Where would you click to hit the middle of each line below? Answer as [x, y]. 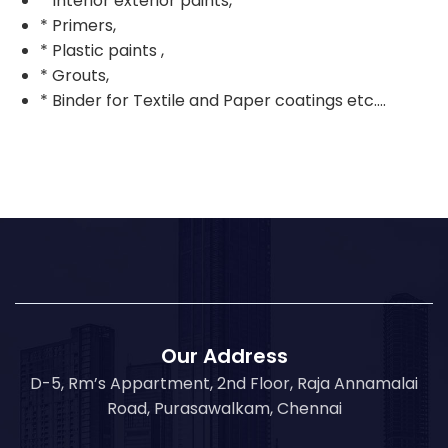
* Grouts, [74, 75]
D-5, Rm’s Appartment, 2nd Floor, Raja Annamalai [224, 383]
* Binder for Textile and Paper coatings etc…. [213, 100]
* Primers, [78, 25]
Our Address [224, 355]
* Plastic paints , [102, 50]
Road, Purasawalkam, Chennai [224, 408]
